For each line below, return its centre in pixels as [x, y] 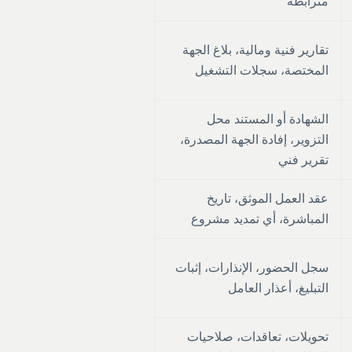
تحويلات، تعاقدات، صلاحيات [258, 336]
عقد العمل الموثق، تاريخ [268, 198]
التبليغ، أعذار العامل [278, 288]
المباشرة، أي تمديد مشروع [260, 218]
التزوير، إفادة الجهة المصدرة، [254, 139]
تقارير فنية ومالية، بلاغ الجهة [255, 49]
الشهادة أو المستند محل [268, 119]
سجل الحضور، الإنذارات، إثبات [252, 267]
